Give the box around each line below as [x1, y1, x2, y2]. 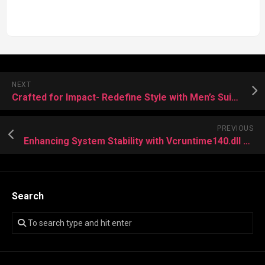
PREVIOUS [217, 124, 253, 132]
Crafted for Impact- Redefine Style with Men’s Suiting [231, 91, 238, 103]
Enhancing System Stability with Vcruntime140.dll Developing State [243, 135, 250, 147]
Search [12, 190, 44, 202]
